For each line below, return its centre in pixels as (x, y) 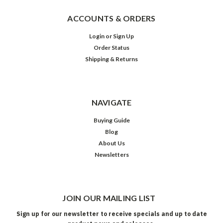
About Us (111, 143)
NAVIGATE (111, 103)
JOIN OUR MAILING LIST (109, 198)
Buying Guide (111, 120)
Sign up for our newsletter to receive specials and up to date (111, 214)
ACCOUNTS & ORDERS (111, 18)
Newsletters (111, 155)
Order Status (111, 48)
